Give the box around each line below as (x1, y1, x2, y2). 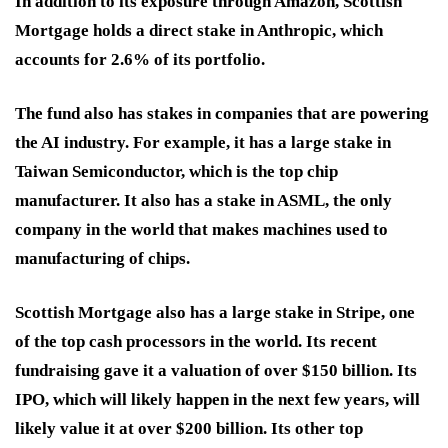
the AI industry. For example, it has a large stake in (15, 132, 391, 152)
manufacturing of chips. (15, 248, 190, 268)
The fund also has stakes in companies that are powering (15, 103, 429, 123)
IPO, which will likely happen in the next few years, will (15, 389, 420, 409)
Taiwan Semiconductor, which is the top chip (15, 161, 338, 181)
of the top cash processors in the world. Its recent (15, 331, 377, 351)
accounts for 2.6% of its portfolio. (15, 49, 269, 69)
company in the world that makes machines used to (15, 219, 388, 239)
